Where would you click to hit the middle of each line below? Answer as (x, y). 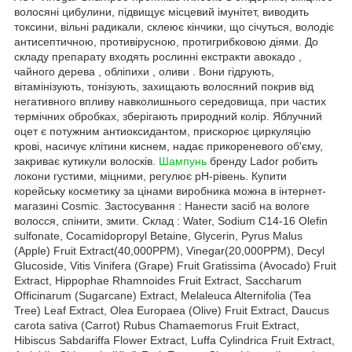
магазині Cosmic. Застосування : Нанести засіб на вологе (162, 205)
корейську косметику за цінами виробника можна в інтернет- (170, 191)
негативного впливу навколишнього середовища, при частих (170, 101)
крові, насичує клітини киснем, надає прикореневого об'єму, (169, 146)
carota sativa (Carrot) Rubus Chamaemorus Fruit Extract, (157, 325)
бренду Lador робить (262, 161)
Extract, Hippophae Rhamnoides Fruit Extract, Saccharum (158, 280)
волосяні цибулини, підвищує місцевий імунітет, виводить (161, 11)
